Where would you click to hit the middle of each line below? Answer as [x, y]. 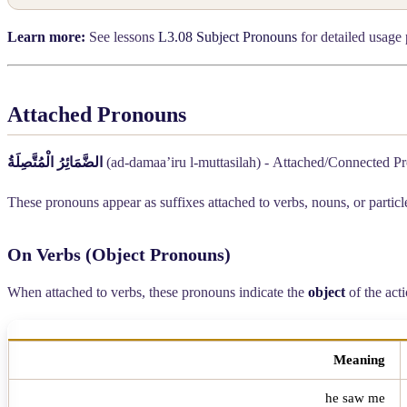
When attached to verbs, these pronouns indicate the [158, 292]
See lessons [122, 36]
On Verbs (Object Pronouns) [119, 254]
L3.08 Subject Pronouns [228, 36]
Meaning [359, 359]
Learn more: [46, 36]
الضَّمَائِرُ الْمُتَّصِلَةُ [55, 162]
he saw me [355, 397]
